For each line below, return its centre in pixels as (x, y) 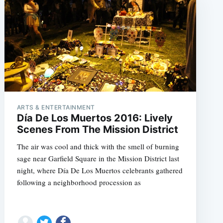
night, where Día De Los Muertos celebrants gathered (100, 170)
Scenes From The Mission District (97, 129)
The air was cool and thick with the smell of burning (98, 146)
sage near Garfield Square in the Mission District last (98, 158)
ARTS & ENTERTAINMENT (56, 107)
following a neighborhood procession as (79, 182)
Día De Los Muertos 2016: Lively (95, 118)
